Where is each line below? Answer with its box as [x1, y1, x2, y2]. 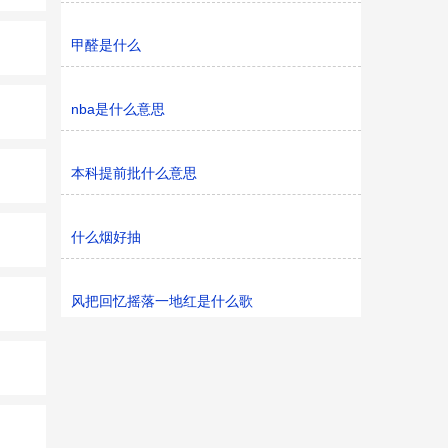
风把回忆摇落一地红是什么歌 [71, 293, 253, 309]
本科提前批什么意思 [71, 165, 197, 181]
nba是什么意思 [71, 101, 165, 117]
